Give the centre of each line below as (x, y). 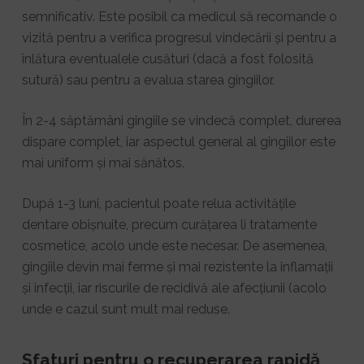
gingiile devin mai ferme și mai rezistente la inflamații (177, 266)
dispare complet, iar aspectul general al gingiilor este (178, 141)
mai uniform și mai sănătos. (103, 162)
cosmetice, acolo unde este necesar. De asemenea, (174, 245)
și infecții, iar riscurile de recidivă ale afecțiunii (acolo (174, 288)
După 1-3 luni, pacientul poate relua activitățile (158, 203)
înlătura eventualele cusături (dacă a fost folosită (167, 58)
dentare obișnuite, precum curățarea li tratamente (169, 224)
